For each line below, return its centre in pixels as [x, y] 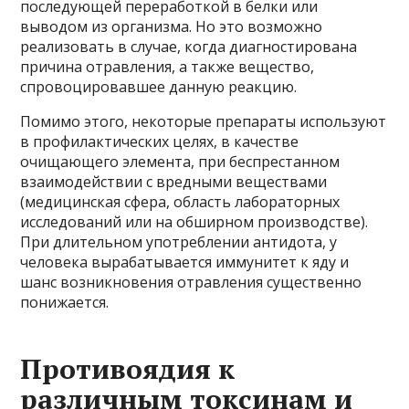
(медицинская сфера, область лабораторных [180, 201]
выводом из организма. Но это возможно [172, 26]
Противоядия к [128, 368]
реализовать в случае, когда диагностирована [189, 46]
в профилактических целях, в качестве [160, 141]
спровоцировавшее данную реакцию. [159, 86]
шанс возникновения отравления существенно [191, 282]
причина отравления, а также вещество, [168, 66]
